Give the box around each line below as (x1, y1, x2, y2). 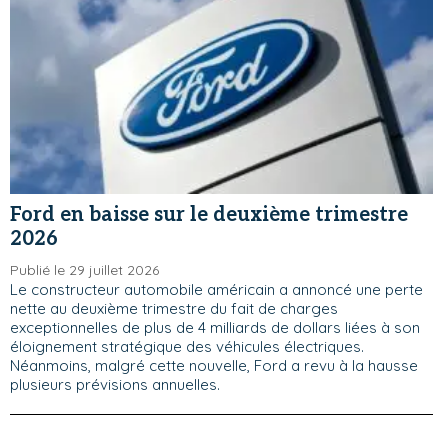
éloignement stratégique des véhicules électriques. (10, 337, 364, 356)
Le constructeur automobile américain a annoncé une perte (10, 280, 423, 299)
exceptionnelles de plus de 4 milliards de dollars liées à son (10, 318, 420, 337)
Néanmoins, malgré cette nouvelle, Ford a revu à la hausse (10, 356, 418, 375)
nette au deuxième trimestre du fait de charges (10, 299, 338, 318)
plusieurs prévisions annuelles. (10, 375, 220, 394)
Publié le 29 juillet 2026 (10, 261, 159, 279)
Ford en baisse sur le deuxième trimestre (10, 203, 408, 227)
